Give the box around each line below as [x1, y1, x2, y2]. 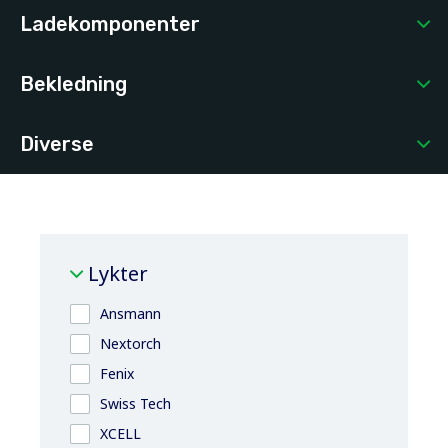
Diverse [20, 131, 94, 156]
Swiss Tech [100, 393, 171, 413]
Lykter [88, 259, 148, 287]
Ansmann [100, 303, 161, 323]
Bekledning [20, 71, 127, 96]
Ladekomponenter [20, 11, 200, 36]
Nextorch [100, 333, 161, 353]
